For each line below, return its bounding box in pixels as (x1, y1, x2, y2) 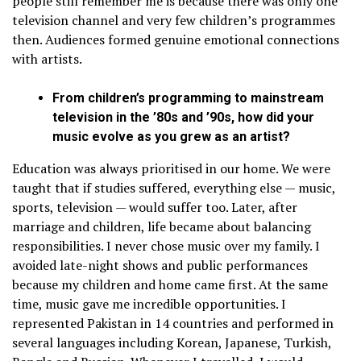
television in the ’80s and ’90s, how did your (52, 110, 314, 126)
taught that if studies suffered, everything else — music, (12, 179, 335, 197)
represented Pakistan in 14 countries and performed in (12, 314, 334, 333)
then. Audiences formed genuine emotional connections (12, 31, 339, 49)
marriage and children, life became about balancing (12, 218, 311, 236)
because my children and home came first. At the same (12, 276, 328, 294)
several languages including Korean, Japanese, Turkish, (12, 334, 331, 352)
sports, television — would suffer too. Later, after (12, 198, 297, 217)
